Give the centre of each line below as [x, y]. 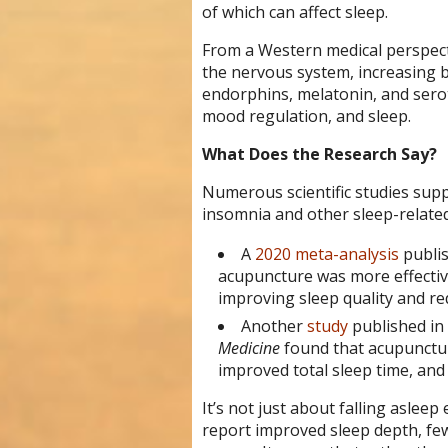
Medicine [248, 348]
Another [273, 326]
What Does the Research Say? [319, 154]
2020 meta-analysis [326, 253]
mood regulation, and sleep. [306, 116]
